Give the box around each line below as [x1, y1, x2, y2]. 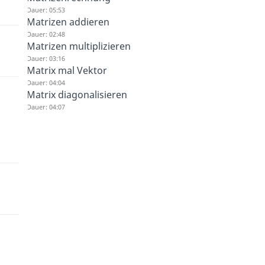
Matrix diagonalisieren [26, 88, 127, 102]
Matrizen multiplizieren [26, 40, 131, 53]
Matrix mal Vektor [26, 64, 107, 77]
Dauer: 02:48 [26, 30, 65, 39]
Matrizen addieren [26, 15, 109, 29]
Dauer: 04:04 [26, 78, 65, 88]
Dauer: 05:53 [26, 5, 65, 15]
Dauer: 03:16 [26, 54, 65, 63]
